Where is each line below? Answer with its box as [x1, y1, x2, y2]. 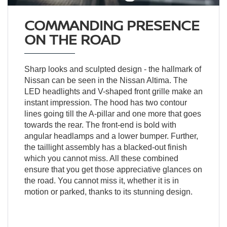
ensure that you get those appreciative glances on [24, 165, 202, 174]
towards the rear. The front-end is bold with [24, 120, 176, 129]
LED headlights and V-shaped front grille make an [24, 87, 203, 96]
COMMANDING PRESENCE [24, 15, 200, 34]
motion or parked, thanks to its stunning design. [24, 187, 193, 196]
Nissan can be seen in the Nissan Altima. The [24, 75, 187, 85]
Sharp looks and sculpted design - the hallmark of [24, 64, 201, 73]
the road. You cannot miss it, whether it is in [24, 176, 179, 185]
